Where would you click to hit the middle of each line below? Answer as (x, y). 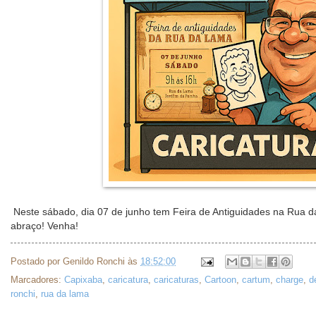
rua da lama (65, 294)
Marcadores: (37, 280)
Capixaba (83, 280)
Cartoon (220, 280)
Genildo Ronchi (94, 261)
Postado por (37, 261)
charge (290, 280)
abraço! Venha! (44, 226)
